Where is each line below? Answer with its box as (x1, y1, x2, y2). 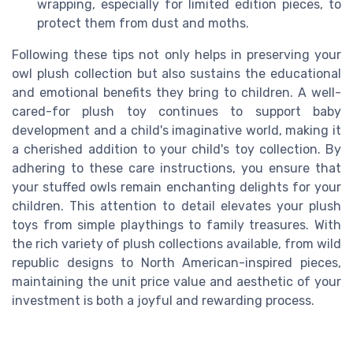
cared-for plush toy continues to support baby (12, 103, 341, 119)
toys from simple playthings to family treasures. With (12, 217, 341, 232)
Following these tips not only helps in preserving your (12, 46, 341, 62)
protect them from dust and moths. (37, 15, 249, 31)
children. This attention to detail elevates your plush (12, 198, 341, 214)
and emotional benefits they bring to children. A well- (12, 84, 341, 100)
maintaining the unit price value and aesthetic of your (12, 273, 341, 289)
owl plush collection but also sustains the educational (12, 65, 341, 81)
